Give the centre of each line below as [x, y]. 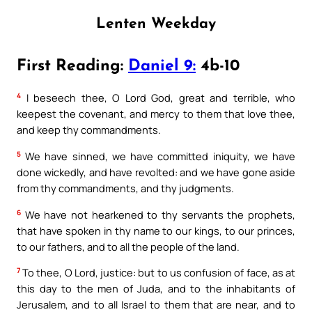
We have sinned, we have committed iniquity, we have [158, 156]
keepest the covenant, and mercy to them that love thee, [156, 114]
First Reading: [72, 67]
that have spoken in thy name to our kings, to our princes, [156, 230]
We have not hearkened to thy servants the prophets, [158, 214]
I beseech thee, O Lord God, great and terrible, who [158, 98]
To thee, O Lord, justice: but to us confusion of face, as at [158, 273]
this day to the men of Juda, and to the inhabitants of [156, 289]
